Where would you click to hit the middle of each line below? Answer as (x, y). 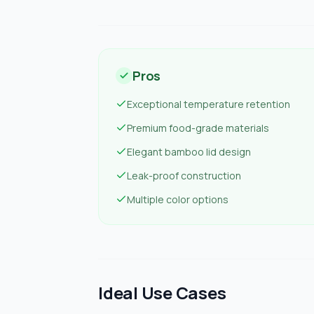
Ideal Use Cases (162, 293)
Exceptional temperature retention (209, 104)
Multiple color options (178, 199)
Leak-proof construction (184, 176)
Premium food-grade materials (198, 128)
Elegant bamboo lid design (189, 152)
